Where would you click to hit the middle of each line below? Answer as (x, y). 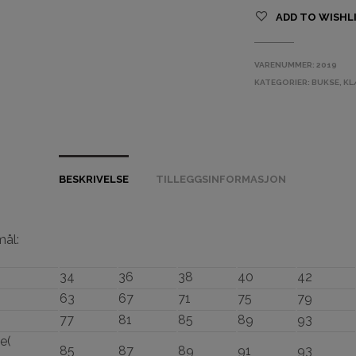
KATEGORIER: (283, 82)
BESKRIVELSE (93, 179)
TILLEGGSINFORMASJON (221, 179)
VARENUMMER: (286, 65)
